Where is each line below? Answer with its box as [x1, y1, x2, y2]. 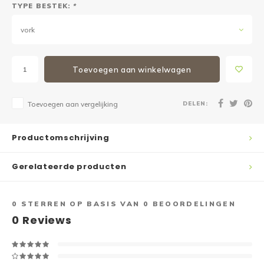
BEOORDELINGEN [149, 199, 236, 208]
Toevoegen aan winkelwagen [72, 64, 192, 74]
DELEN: [183, 99, 208, 107]
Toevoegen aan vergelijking [28, 100, 118, 108]
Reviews [19, 213, 72, 227]
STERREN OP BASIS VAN [18, 199, 143, 208]
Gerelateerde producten [12, 161, 127, 172]
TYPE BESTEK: [12, 2, 73, 10]
